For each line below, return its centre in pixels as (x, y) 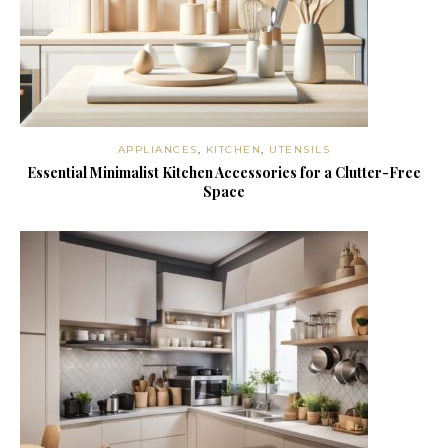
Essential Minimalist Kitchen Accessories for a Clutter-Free (224, 173)
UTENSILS (300, 150)
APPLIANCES (157, 150)
